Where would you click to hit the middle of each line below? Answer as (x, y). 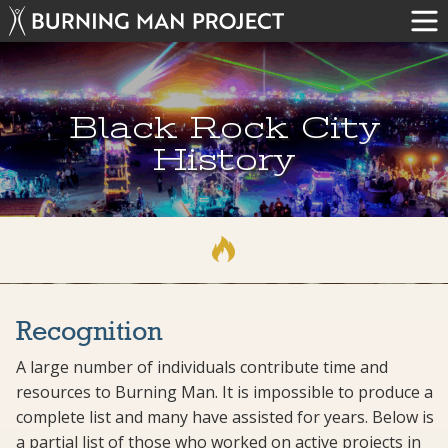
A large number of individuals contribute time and (202, 367)
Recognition (89, 333)
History (224, 159)
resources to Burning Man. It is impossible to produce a (224, 392)
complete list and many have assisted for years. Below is (225, 417)
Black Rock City (224, 127)
